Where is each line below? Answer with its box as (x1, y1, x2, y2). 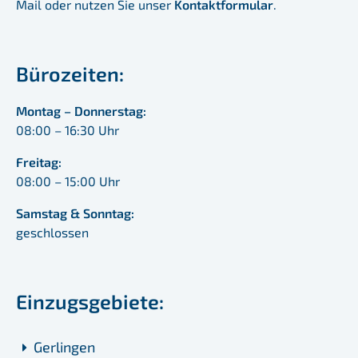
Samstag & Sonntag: (16, 205, 134, 221)
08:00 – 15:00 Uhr (16, 173, 120, 189)
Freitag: (16, 154, 62, 170)
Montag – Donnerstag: (16, 103, 146, 119)
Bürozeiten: (16, 62, 124, 86)
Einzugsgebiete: (16, 289, 164, 314)
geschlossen (16, 225, 89, 241)
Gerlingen (34, 338, 95, 356)
